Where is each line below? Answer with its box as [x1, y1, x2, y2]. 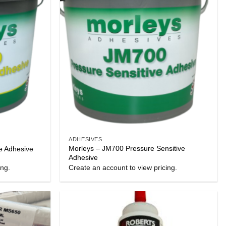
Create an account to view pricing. [69, 163, 178, 172]
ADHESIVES [69, 136, 102, 143]
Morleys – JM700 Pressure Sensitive [69, 144, 186, 153]
